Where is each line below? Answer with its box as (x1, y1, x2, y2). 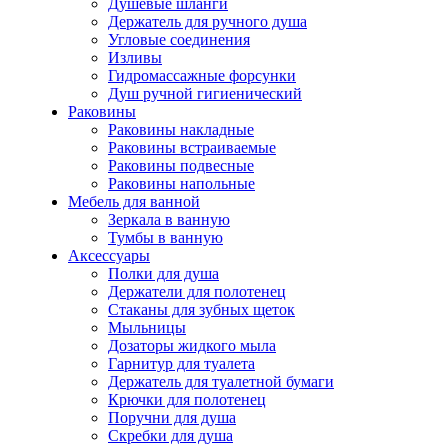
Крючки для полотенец (108, 390, 266, 408)
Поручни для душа (108, 408, 236, 426)
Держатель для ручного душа (108, 12, 307, 30)
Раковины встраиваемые (108, 138, 276, 156)
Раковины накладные (108, 120, 254, 138)
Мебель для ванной (68, 192, 200, 210)
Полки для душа (108, 264, 219, 282)
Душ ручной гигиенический (108, 84, 302, 102)
